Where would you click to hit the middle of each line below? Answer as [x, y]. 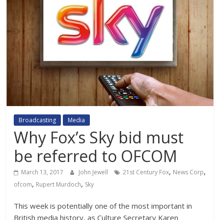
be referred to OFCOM [96, 156]
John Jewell [94, 172]
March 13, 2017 [42, 172]
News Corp [189, 172]
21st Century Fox [146, 172]
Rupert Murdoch [59, 185]
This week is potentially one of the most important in [103, 206]
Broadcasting [38, 120]
